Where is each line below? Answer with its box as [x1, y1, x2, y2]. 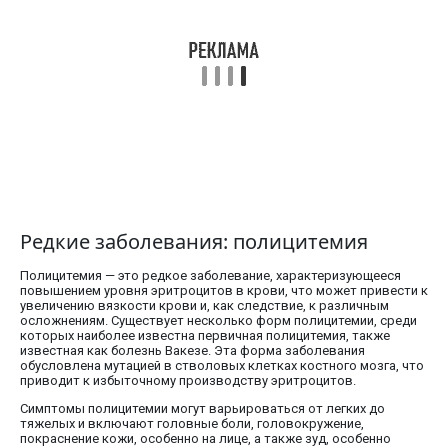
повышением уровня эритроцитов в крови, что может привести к [20, 283, 428, 299]
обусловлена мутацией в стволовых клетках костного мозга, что [20, 358, 424, 374]
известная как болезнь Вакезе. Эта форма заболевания [20, 343, 365, 359]
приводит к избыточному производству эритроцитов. [20, 373, 356, 389]
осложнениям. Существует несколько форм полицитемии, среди [20, 313, 417, 329]
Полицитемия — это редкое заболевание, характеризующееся [20, 268, 401, 284]
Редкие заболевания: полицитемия [20, 228, 368, 256]
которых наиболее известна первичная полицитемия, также [20, 328, 390, 344]
